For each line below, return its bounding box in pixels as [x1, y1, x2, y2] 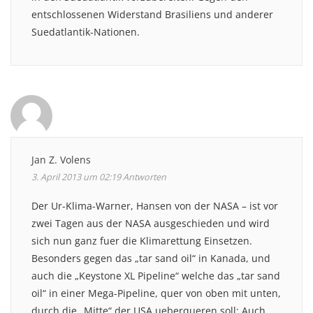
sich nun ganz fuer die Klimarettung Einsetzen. [31, 233, 252, 247]
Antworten [123, 170, 166, 183]
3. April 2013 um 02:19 [31, 170, 121, 183]
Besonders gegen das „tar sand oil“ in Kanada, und [31, 251, 270, 265]
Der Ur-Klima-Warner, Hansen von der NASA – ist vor [31, 198, 278, 212]
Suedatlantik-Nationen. [31, 24, 140, 38]
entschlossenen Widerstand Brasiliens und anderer [31, 7, 273, 21]
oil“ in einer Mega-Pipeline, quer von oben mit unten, [31, 286, 281, 300]
